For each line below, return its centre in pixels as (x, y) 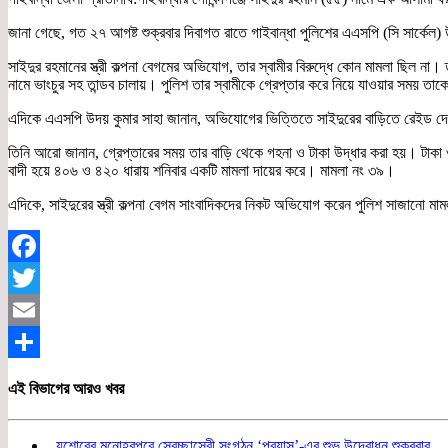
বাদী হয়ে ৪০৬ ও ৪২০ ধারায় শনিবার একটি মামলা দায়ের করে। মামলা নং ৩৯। (201, 171)
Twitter (30, 310)
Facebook (39, 278)
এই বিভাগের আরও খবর (66, 388)
